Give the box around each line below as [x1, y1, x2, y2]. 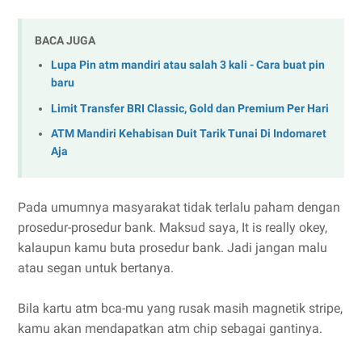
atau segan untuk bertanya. [18, 260, 174, 276]
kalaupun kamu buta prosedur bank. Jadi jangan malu [18, 240, 327, 256]
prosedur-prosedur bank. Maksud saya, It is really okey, [18, 220, 327, 236]
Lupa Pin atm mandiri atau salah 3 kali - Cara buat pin [51, 58, 325, 73]
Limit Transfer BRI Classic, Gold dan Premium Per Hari [51, 101, 329, 116]
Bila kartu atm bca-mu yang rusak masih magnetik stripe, [18, 301, 343, 317]
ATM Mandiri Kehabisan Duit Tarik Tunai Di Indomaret [51, 127, 326, 141]
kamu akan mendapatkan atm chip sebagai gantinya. [18, 321, 322, 337]
